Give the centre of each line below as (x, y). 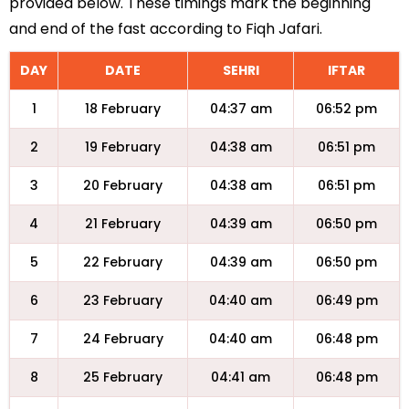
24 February (123, 339)
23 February (123, 300)
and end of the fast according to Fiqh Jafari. (166, 29)
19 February (123, 147)
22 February (123, 262)
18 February (123, 109)
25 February (123, 377)
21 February (123, 224)
